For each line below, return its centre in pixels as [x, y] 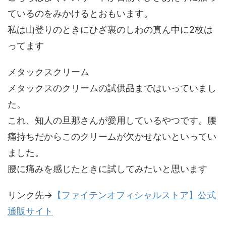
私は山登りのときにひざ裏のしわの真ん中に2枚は [110, 29]
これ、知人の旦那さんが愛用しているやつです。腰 [112, 120]
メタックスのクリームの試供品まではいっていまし [112, 88]
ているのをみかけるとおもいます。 [80, 13]
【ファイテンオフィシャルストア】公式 [134, 195]
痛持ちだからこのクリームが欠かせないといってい [112, 136]
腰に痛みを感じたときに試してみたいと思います [107, 168]
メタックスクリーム [48, 72]
